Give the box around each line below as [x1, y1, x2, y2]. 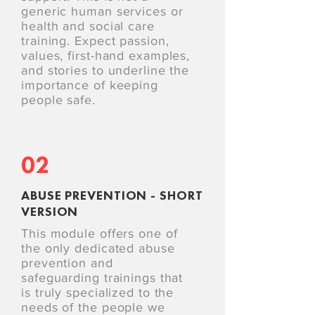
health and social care [21, 19, 155, 33]
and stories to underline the [21, 63, 190, 77]
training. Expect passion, [21, 34, 169, 48]
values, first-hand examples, [21, 49, 191, 63]
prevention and [21, 256, 113, 270]
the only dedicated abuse [21, 241, 175, 255]
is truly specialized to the [21, 285, 174, 300]
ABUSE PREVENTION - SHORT [21, 187, 203, 203]
